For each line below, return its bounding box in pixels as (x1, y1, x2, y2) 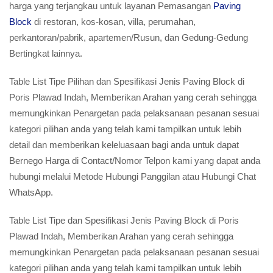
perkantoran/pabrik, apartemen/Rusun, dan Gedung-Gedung (9, 32, 248, 43)
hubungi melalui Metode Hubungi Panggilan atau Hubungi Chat (9, 171, 256, 182)
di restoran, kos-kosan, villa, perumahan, (32, 16, 196, 27)
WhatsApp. (9, 187, 53, 197)
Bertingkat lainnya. (9, 48, 82, 58)
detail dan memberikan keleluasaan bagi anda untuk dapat (9, 140, 239, 150)
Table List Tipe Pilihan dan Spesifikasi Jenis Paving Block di (9, 76, 244, 87)
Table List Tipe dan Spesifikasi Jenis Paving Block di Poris (9, 215, 239, 225)
